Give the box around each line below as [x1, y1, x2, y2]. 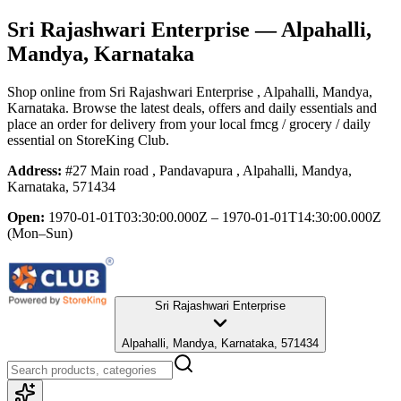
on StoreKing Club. [55, 132, 169, 148]
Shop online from [7, 83, 109, 99]
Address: [7, 162, 62, 178]
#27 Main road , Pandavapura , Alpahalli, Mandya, [65, 162, 352, 178]
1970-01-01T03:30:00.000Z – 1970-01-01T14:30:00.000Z [48, 209, 381, 225]
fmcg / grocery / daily [250, 115, 371, 132]
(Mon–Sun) [7, 225, 73, 241]
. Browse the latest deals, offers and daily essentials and [65, 99, 377, 115]
